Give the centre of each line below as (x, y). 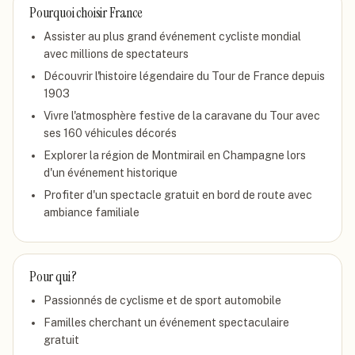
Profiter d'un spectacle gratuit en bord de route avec (178, 195)
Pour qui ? (53, 277)
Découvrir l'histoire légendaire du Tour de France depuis (184, 76)
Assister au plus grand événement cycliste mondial (172, 36)
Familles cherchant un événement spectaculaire (166, 323)
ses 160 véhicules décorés (110, 133)
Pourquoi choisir (69, 13)
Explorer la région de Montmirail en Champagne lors (175, 155)
